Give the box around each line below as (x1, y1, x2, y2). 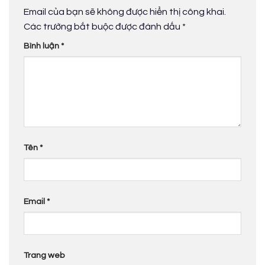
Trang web (24, 251, 64, 260)
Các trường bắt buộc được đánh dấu (24, 21, 182, 31)
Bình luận (24, 41, 61, 50)
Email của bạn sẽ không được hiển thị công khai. (24, 7, 226, 17)
